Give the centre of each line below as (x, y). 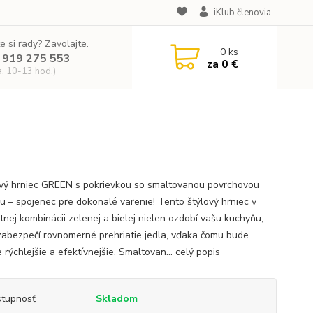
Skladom (116, 299)
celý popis (197, 252)
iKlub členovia (242, 13)
